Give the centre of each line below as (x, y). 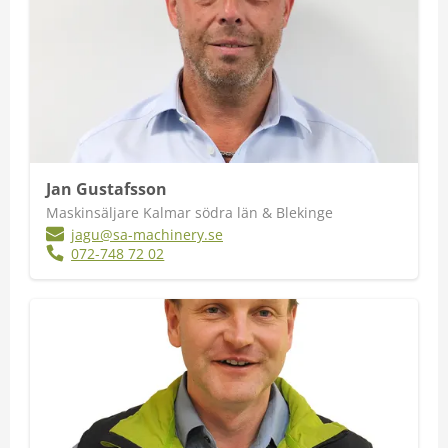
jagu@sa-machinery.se (147, 234)
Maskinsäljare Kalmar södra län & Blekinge (189, 212)
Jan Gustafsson (106, 189)
